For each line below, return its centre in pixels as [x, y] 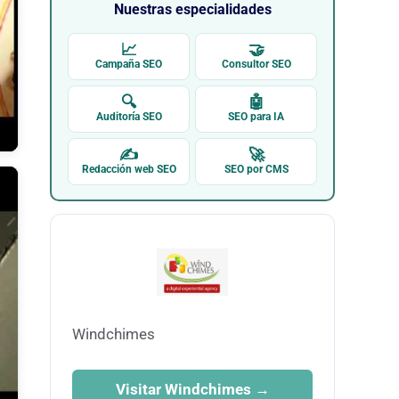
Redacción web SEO [129, 170]
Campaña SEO [129, 65]
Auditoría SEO [129, 117]
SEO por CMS [256, 170]
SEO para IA [256, 117]
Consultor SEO [256, 65]
